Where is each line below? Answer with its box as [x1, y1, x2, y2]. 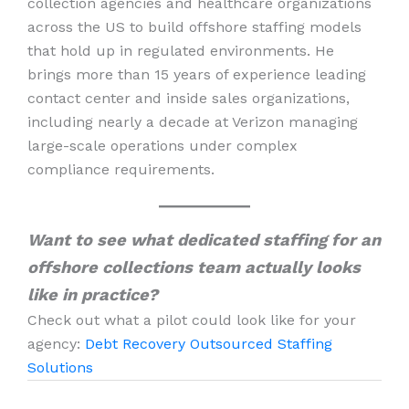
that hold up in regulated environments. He [27, 42, 334, 60]
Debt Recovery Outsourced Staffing [85, 334, 332, 352]
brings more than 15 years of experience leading [27, 66, 366, 84]
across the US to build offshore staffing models [27, 18, 362, 37]
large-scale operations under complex [27, 137, 298, 155]
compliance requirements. [27, 161, 224, 179]
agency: [27, 334, 85, 352]
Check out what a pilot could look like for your [27, 310, 356, 329]
